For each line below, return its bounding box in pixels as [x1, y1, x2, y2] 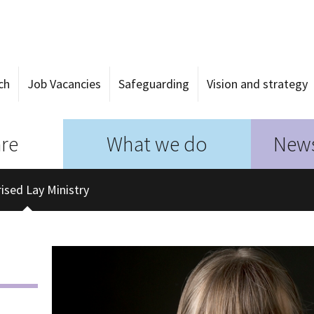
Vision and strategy [207, 76, 308, 92]
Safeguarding [118, 76, 189, 92]
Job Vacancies [27, 76, 101, 92]
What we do [106, 130, 207, 157]
